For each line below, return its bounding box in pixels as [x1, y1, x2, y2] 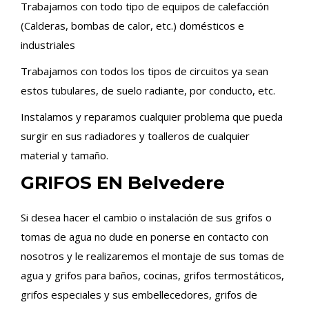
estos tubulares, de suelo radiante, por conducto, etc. [21, 83, 275, 97]
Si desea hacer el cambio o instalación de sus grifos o [21, 210, 272, 224]
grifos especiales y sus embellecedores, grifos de [21, 288, 257, 301]
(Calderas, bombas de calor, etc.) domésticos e [21, 19, 244, 32]
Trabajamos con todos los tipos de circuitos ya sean [21, 64, 268, 78]
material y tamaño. [21, 148, 108, 162]
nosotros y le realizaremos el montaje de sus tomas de [21, 249, 284, 263]
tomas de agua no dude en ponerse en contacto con [21, 230, 268, 243]
